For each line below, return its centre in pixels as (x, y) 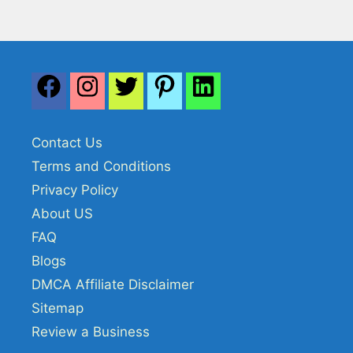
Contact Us (67, 143)
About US (62, 214)
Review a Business (91, 332)
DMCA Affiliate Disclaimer (113, 284)
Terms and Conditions (101, 166)
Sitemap (58, 308)
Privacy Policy (75, 190)
